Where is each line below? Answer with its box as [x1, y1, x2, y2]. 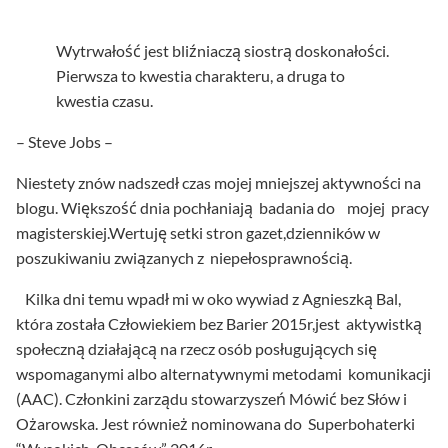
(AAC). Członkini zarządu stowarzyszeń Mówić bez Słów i [16, 389, 407, 409]
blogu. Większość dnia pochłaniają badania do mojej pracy [16, 198, 429, 218]
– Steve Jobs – [16, 132, 113, 152]
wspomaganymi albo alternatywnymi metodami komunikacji [16, 364, 431, 384]
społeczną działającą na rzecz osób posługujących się [16, 339, 377, 359]
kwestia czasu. [56, 91, 153, 111]
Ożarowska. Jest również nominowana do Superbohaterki [16, 414, 415, 434]
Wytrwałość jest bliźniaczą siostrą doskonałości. [56, 41, 389, 61]
